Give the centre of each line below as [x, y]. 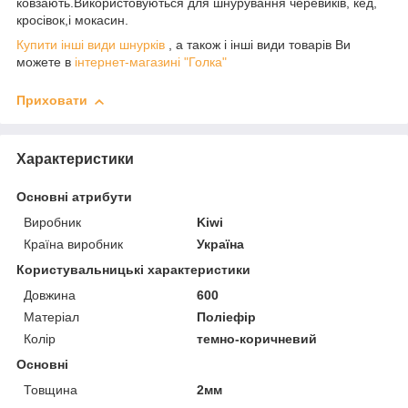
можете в [46, 62]
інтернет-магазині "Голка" [151, 62]
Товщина [51, 390]
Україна [221, 245]
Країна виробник [73, 245]
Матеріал [51, 317]
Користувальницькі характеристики [133, 270]
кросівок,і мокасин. [72, 20]
